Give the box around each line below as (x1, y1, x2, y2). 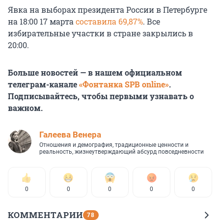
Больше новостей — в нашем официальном (8, 67, 182, 78)
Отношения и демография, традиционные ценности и (39, 141, 189, 149)
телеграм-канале (8, 79, 79, 90)
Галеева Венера (39, 130, 101, 140)
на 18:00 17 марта (8, 16, 76, 27)
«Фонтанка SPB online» (79, 79, 169, 90)
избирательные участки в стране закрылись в (8, 28, 193, 39)
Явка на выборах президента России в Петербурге (8, 4, 207, 15)
